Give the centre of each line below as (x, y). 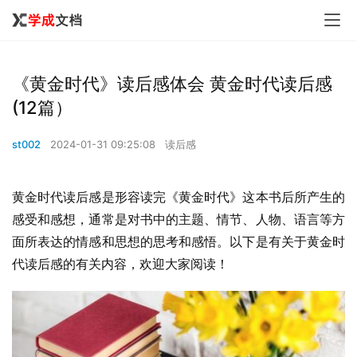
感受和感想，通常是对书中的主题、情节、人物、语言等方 (178, 219)
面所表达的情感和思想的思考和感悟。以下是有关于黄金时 (178, 241)
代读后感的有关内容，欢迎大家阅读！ (120, 264)
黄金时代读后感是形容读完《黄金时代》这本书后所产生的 (178, 197)
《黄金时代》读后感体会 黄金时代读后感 (172, 84)
